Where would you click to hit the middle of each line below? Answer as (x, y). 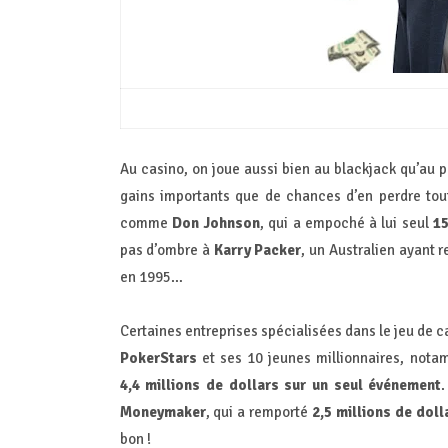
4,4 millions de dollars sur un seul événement (280, 384)
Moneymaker (162, 411)
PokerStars (160, 357)
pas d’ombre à (166, 249)
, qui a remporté (259, 411)
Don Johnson (215, 222)
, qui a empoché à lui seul (346, 222)
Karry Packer (257, 249)
